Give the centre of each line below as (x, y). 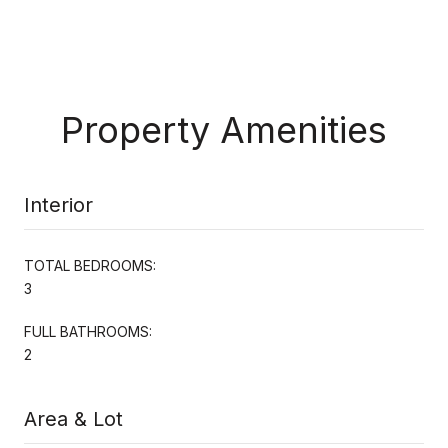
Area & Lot (73, 418)
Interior (58, 204)
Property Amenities (224, 129)
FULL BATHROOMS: (88, 331)
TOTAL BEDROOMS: (90, 265)
